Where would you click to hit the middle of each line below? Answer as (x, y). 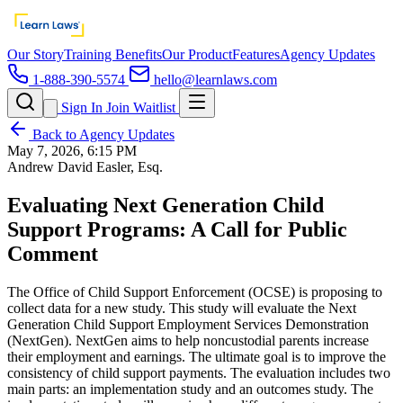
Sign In (82, 107)
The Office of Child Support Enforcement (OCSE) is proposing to (195, 291)
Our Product (197, 54)
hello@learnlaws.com (214, 80)
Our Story (36, 54)
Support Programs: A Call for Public (177, 229)
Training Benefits (113, 54)
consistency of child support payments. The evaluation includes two (199, 372)
